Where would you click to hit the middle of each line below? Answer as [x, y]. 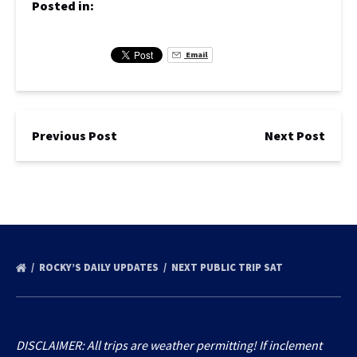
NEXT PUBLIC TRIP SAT [228, 267]
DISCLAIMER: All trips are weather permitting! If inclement [169, 345]
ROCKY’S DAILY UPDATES [100, 267]
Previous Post [75, 135]
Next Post [295, 135]
